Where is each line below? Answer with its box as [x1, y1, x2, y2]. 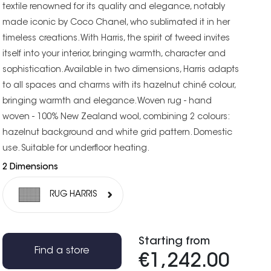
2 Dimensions [2, 163, 59, 172]
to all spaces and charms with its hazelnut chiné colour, [2, 81, 236, 90]
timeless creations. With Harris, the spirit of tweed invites [2, 34, 230, 43]
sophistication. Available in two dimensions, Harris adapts [2, 65, 240, 74]
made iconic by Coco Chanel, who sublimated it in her [2, 18, 230, 27]
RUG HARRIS [69, 190, 97, 199]
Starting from [139, 236, 211, 247]
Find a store [34, 246, 90, 256]
